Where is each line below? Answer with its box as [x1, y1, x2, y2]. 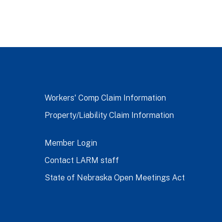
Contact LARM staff [45, 155, 119, 165]
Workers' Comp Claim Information [45, 93, 166, 103]
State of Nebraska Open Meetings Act [45, 172, 185, 182]
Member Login [45, 138, 98, 148]
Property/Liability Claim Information [45, 110, 174, 120]
